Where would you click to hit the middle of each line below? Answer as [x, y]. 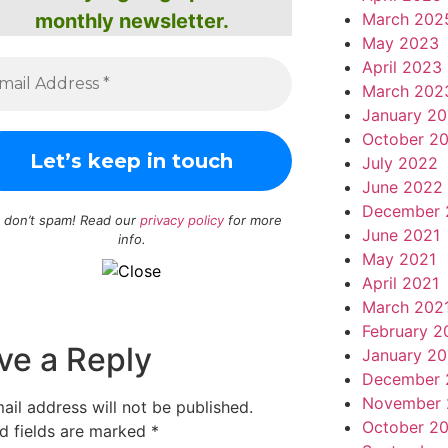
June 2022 [402, 186]
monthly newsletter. [131, 21]
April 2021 [400, 282]
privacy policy [182, 220]
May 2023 [400, 42]
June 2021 [400, 234]
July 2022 [399, 162]
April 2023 [401, 66]
